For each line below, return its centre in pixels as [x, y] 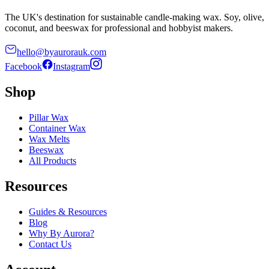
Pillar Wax [49, 117]
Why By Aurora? [62, 233]
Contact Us [50, 244]
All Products [53, 160]
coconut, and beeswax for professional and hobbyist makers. [119, 28]
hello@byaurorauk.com [62, 52]
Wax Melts [49, 139]
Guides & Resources [68, 211]
